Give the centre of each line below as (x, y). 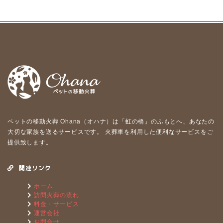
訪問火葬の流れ (56, 195)
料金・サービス (56, 204)
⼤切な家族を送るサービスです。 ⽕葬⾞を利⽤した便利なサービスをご (111, 132)
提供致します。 (30, 142)
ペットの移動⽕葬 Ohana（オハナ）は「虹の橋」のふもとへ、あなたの (111, 121)
